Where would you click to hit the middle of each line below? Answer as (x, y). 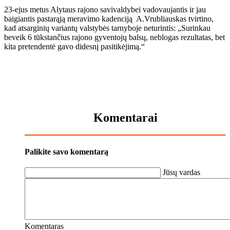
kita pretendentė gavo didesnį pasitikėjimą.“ (74, 46)
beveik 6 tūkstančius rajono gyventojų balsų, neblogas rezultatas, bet (114, 37)
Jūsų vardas (181, 172)
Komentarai (125, 117)
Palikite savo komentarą (66, 151)
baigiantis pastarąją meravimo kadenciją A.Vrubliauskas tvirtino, (109, 18)
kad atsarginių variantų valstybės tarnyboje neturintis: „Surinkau (107, 28)
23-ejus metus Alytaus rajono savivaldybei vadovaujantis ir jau (105, 9)
